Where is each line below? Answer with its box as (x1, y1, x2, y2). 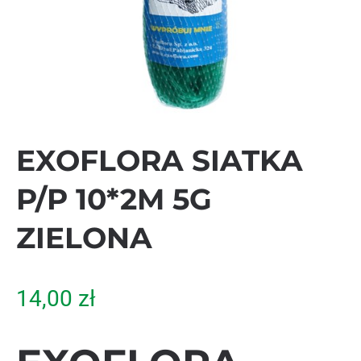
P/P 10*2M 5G (16, 181, 212, 217)
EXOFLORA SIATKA (16, 143, 303, 178)
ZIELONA (16, 220, 152, 255)
